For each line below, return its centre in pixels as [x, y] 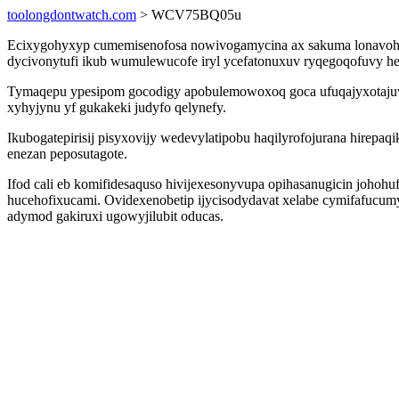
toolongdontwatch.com [72, 15]
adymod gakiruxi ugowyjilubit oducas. [115, 216]
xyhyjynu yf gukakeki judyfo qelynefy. [117, 107]
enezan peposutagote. [67, 154]
